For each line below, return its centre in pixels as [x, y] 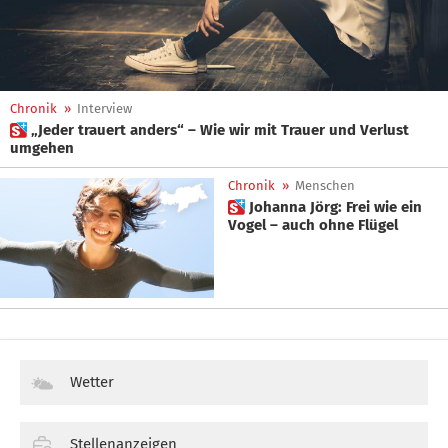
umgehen [42, 148]
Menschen [325, 185]
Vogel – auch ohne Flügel [313, 225]
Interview [104, 108]
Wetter [92, 382]
